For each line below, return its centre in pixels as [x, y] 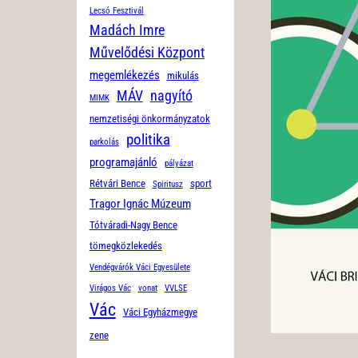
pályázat [179, 164]
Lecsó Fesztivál [116, 11]
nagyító [171, 96]
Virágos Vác [110, 288]
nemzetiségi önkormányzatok [149, 119]
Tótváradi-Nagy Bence [133, 225]
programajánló [123, 163]
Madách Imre [127, 30]
